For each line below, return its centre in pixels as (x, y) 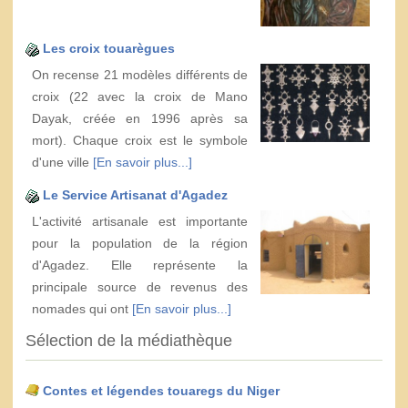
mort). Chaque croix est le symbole (140, 140)
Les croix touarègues (109, 48)
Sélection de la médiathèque (129, 340)
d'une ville (62, 162)
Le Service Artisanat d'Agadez (135, 194)
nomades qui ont (82, 308)
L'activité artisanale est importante (140, 221)
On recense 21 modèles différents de (140, 74)
